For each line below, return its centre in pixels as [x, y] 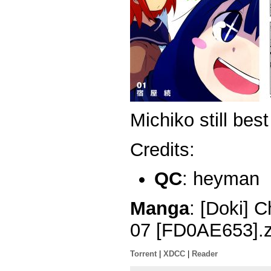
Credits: [162, 149]
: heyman [221, 179]
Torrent [143, 254]
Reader [205, 254]
